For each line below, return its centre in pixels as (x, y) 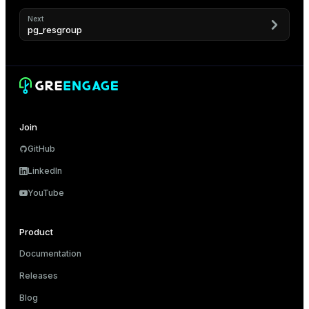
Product (36, 232)
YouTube (46, 193)
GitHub (41, 149)
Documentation (50, 253)
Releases (39, 276)
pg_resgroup (55, 30)
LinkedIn (45, 171)
